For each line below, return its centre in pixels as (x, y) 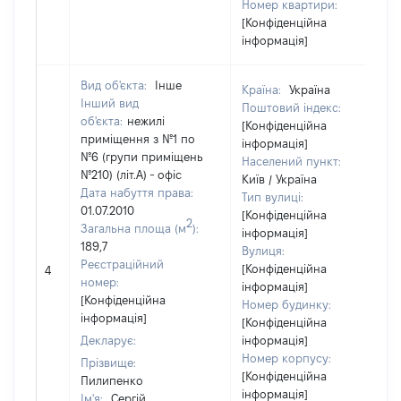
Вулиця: (263, 251)
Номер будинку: (286, 304)
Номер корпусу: (286, 358)
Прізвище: (108, 363)
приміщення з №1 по (138, 139)
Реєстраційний (122, 264)
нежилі (146, 121)
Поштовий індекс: (291, 107)
